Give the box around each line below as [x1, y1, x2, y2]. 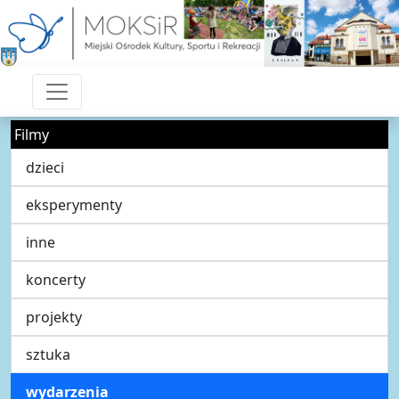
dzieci [26, 157, 64, 177]
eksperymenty [26, 194, 122, 215]
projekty [26, 306, 82, 327]
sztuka [26, 344, 70, 364]
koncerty [26, 269, 85, 289]
